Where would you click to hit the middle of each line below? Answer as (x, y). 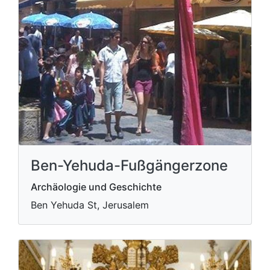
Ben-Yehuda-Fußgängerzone (129, 165)
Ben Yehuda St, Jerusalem (90, 205)
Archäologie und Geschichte (96, 187)
